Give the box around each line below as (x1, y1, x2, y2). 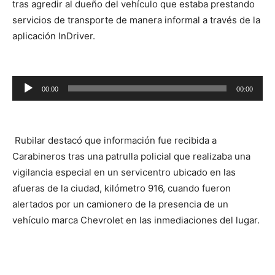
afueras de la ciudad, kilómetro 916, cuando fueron (12, 182, 231, 194)
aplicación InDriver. (12, 30, 95, 42)
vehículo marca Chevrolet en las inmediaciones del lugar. (12, 214, 260, 226)
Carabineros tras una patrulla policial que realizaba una (12, 150, 250, 162)
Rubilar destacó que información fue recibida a (12, 134, 217, 146)
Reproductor (12, 77, 66, 89)
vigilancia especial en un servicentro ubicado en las (12, 166, 236, 178)
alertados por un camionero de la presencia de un (12, 198, 228, 210)
